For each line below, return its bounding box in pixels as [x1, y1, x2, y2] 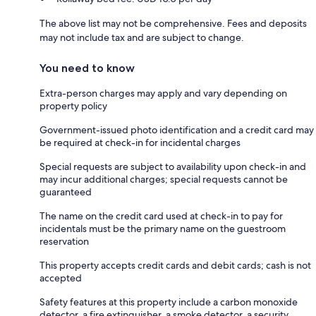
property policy [39, 99, 107, 113]
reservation [39, 235, 89, 248]
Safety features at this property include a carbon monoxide [39, 296, 298, 309]
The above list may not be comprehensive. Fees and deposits [39, 17, 307, 30]
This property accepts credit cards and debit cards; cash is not [39, 259, 311, 272]
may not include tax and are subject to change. [39, 31, 244, 44]
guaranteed [39, 186, 92, 199]
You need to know [39, 61, 135, 75]
